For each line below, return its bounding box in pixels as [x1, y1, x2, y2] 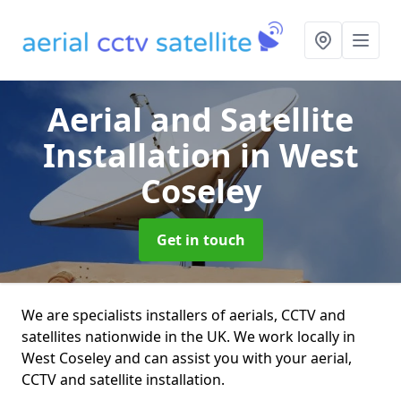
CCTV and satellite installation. [21, 370, 225, 389]
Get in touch [156, 230, 245, 250]
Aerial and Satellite [47, 98, 354, 141]
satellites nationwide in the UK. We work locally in [21, 327, 355, 346]
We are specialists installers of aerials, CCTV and [21, 305, 346, 325]
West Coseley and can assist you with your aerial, [21, 348, 352, 368]
